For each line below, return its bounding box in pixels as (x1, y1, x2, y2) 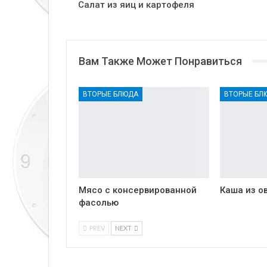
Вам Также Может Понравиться (79, 54, 242, 67)
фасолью (79, 197, 119, 209)
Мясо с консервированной (79, 185, 197, 196)
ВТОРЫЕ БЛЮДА (83, 89, 138, 98)
